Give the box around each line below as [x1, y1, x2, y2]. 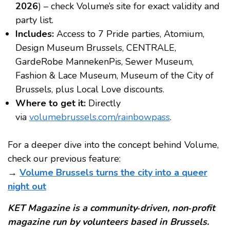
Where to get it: [15, 97, 86, 109]
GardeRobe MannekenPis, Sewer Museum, [15, 55, 194, 68]
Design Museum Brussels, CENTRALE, [15, 41, 176, 54]
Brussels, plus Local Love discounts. [15, 83, 164, 95]
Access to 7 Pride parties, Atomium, [54, 27, 204, 40]
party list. [15, 13, 53, 26]
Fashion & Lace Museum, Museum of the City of [15, 69, 214, 82]
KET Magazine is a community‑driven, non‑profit [8, 201, 215, 214]
